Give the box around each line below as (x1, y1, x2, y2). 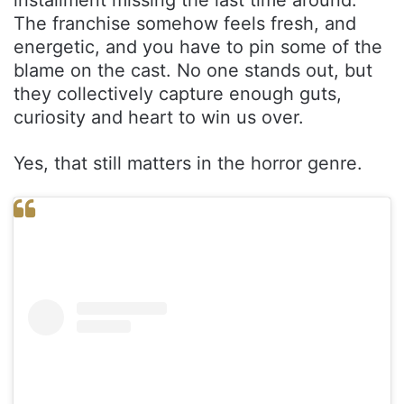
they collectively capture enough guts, (14, 82, 342, 105)
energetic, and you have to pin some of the (14, 35, 382, 58)
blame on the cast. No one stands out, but (14, 59, 372, 81)
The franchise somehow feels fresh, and (14, 12, 356, 34)
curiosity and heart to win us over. (14, 106, 304, 128)
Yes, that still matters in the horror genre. (14, 151, 363, 174)
